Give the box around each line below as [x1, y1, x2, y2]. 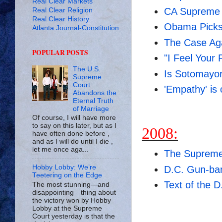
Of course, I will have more [32, 114, 116, 122]
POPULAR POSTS [32, 47, 88, 57]
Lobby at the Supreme [32, 204, 102, 212]
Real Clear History [32, 15, 89, 23]
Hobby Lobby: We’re [32, 164, 96, 171]
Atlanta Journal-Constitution [32, 24, 119, 32]
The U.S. [73, 65, 101, 73]
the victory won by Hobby [32, 196, 111, 204]
